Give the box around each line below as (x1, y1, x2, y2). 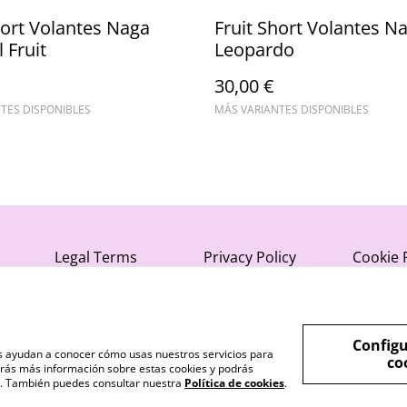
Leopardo (214, 37, 294, 63)
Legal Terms (55, 247, 137, 268)
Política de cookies (184, 375, 284, 391)
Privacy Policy (203, 247, 296, 268)
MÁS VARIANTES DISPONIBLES (214, 102, 369, 118)
